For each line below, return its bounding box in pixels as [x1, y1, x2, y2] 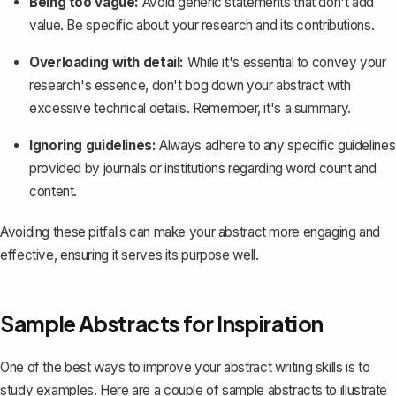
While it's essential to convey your [184, 53, 386, 71]
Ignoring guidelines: [29, 136, 156, 154]
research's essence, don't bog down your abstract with [29, 76, 351, 94]
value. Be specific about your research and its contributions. [29, 16, 375, 34]
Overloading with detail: [29, 53, 185, 71]
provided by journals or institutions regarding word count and [29, 159, 377, 177]
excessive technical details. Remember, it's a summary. [29, 99, 351, 117]
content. [29, 182, 78, 200]
